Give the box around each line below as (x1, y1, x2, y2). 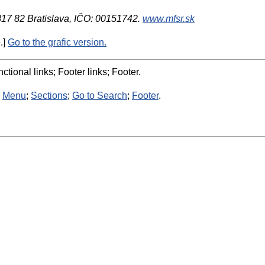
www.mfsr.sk (143, 14, 195, 24)
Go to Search (72, 91, 127, 101)
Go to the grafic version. (8, 37, 106, 47)
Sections (31, 91, 67, 101)
